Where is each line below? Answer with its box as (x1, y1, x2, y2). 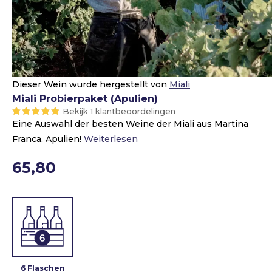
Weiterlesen (84, 134, 138, 144)
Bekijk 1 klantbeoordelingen (63, 106, 175, 116)
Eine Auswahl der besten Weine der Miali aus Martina (12, 118, 248, 129)
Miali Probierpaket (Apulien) (12, 93, 158, 104)
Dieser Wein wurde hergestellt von (12, 79, 169, 90)
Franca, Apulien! (12, 134, 84, 144)
